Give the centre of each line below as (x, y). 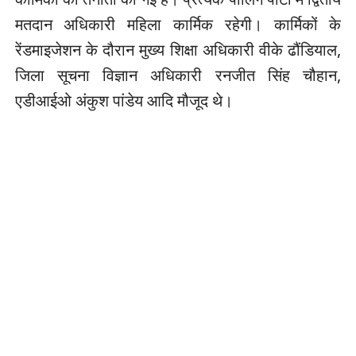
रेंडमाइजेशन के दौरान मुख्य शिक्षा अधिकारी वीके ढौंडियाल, (178, 49)
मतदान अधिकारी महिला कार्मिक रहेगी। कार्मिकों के (178, 24)
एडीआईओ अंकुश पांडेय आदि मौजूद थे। (124, 100)
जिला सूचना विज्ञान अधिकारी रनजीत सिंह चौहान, (178, 75)
